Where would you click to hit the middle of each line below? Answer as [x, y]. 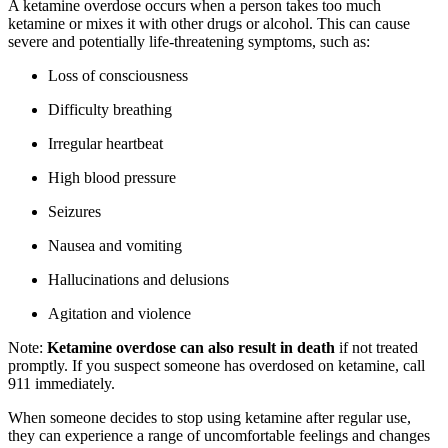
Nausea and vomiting [115, 246]
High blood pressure [112, 178]
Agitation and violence [119, 314]
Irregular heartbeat [105, 144]
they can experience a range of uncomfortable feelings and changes [219, 436]
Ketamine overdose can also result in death [191, 348]
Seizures [74, 212]
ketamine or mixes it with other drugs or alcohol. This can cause [209, 24]
